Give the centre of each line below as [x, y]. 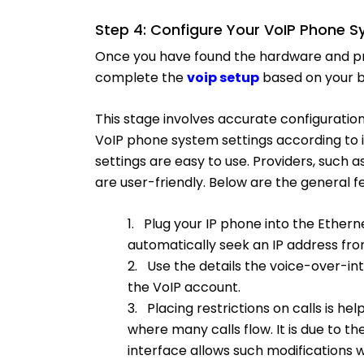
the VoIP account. [186, 287]
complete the [141, 78]
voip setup [223, 78]
